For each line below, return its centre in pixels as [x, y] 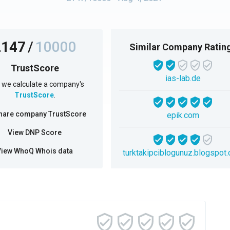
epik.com [183, 116]
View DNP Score [35, 132]
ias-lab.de [183, 78]
